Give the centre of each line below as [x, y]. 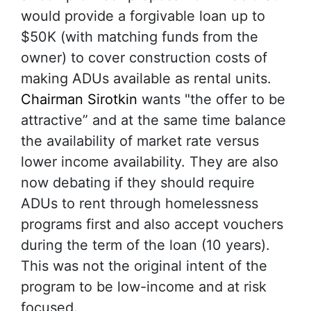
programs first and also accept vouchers [152, 224]
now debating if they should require [138, 183]
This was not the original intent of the [144, 266]
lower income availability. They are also [150, 162]
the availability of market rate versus [140, 141]
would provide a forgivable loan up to [143, 16]
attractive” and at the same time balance [153, 120]
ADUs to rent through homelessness [140, 203]
